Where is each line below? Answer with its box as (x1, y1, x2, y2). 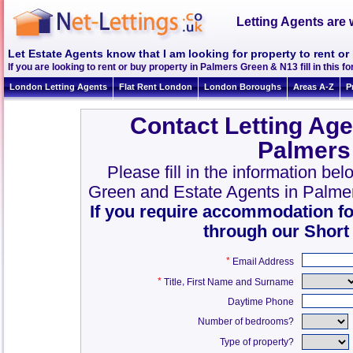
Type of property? (220, 336, 295, 347)
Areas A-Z (293, 82, 334, 91)
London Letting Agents (9, 82, 107, 91)
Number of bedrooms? (198, 316, 295, 327)
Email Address (232, 255, 295, 267)
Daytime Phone (228, 296, 295, 307)
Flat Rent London (119, 82, 192, 91)
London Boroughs (204, 82, 281, 91)
